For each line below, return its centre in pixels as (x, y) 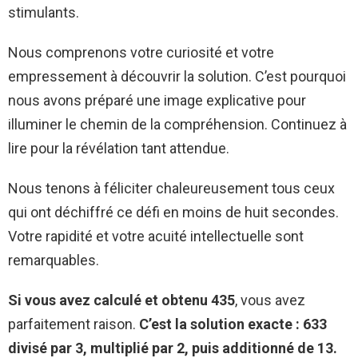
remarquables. (54, 260)
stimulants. (44, 12)
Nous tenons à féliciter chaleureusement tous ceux (171, 188)
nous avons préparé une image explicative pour (157, 100)
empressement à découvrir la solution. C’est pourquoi (177, 76)
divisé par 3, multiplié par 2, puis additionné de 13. (173, 348)
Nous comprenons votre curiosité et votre (141, 52)
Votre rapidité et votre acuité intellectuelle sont (156, 236)
